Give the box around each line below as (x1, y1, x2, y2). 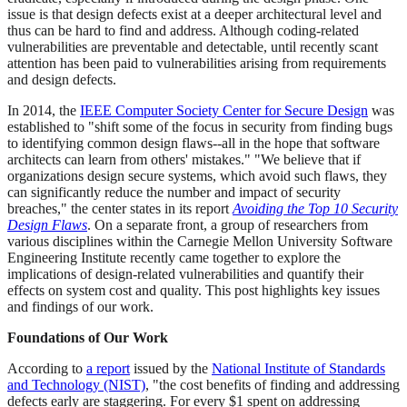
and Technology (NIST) (7, 377, 145, 393)
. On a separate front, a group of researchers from (87, 217, 368, 233)
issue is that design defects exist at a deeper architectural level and (7, 6, 382, 23)
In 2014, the (7, 103, 80, 119)
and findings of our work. (7, 299, 154, 315)
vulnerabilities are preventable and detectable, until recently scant (7, 39, 378, 55)
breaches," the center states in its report (7, 201, 233, 217)
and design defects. (7, 72, 116, 88)
